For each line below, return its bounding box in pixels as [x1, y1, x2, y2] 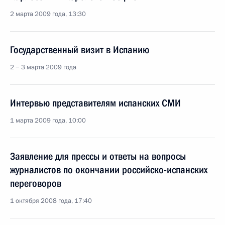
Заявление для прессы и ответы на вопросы [10, 150, 186, 162]
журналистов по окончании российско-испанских [10, 164, 207, 176]
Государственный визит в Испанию [10, 44, 149, 56]
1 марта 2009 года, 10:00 [10, 116, 86, 125]
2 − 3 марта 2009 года [10, 63, 76, 72]
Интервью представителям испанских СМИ [10, 97, 181, 109]
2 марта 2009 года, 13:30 [10, 10, 86, 19]
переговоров [10, 177, 61, 189]
